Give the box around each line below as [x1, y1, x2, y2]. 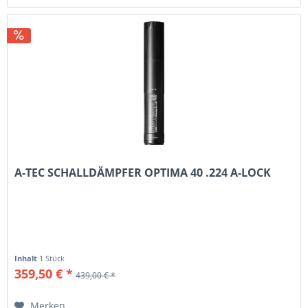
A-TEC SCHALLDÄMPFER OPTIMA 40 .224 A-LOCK [14, 164, 272, 180]
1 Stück [39, 252, 65, 263]
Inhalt [14, 252, 40, 263]
